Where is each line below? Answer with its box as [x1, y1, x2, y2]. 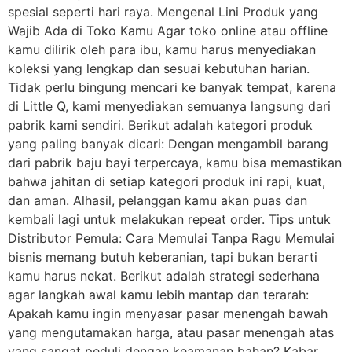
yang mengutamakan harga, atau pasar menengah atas [8, 324, 334, 341]
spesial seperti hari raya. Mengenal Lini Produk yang [8, 4, 318, 20]
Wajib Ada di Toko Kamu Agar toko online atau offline [8, 23, 328, 39]
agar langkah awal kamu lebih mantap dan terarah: [8, 287, 309, 303]
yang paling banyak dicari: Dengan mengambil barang [8, 136, 328, 152]
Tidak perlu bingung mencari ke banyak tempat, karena [8, 79, 336, 96]
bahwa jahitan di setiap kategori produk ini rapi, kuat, [8, 174, 325, 190]
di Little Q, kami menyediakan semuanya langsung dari [8, 98, 331, 115]
